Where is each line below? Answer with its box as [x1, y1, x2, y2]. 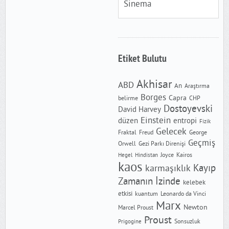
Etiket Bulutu [118, 53, 167, 65]
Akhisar [136, 78, 172, 93]
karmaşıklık [145, 163, 191, 175]
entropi [173, 117, 197, 127]
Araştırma [184, 82, 210, 91]
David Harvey [118, 105, 161, 116]
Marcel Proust [118, 204, 153, 213]
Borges [140, 93, 166, 104]
